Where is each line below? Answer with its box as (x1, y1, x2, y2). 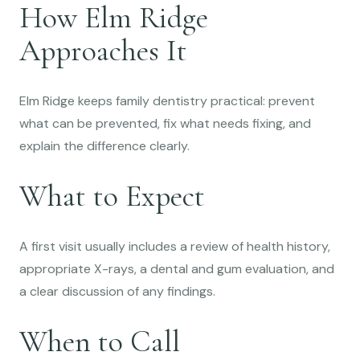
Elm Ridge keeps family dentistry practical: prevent (19, 92, 315, 109)
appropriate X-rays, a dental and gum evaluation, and (19, 260, 334, 277)
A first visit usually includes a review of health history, (19, 237, 330, 255)
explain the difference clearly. (19, 137, 190, 154)
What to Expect (19, 177, 205, 215)
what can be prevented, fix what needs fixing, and (19, 114, 311, 132)
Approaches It (19, 31, 187, 69)
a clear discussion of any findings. (19, 282, 215, 300)
